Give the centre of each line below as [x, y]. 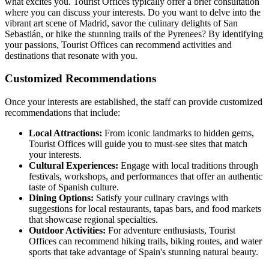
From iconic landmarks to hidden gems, [178, 133]
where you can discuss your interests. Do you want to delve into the [133, 12]
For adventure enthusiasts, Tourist [171, 230]
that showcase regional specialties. [93, 219]
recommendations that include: [62, 112]
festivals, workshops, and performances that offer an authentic [146, 176]
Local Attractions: [65, 133]
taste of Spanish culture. [74, 187]
